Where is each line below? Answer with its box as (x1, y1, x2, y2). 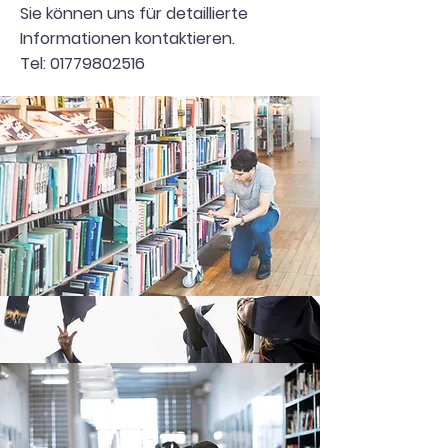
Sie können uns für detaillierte (20, 2, 248, 25)
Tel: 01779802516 (20, 52, 145, 75)
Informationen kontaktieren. (20, 27, 235, 50)
